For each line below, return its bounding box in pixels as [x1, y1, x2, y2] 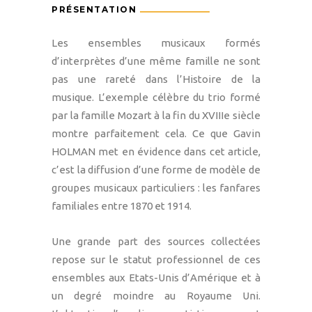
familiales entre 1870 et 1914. [52, 199, 192, 212]
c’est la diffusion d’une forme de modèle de [52, 163, 260, 175]
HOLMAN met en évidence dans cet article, [52, 145, 260, 157]
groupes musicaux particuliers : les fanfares [52, 181, 260, 194]
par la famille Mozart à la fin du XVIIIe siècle [52, 109, 260, 121]
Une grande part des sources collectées [52, 235, 260, 247]
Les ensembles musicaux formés [52, 36, 260, 49]
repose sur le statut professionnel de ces [52, 253, 260, 265]
